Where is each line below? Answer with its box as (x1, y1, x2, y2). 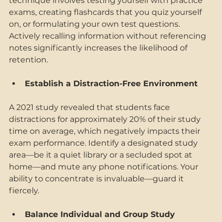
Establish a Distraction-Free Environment (25, 78, 200, 88)
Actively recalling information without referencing (9, 31, 208, 41)
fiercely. (9, 185, 41, 195)
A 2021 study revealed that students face (9, 102, 172, 112)
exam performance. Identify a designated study (9, 138, 200, 148)
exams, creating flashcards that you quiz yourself (9, 7, 204, 17)
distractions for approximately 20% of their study (9, 114, 203, 124)
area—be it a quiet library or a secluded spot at (9, 150, 194, 160)
